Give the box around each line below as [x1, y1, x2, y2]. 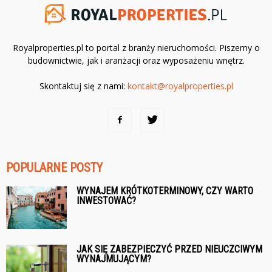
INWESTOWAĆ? [76, 194, 136, 206]
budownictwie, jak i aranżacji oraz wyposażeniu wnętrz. [27, 54, 245, 66]
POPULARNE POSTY [6, 160, 103, 175]
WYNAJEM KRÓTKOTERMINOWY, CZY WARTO [76, 185, 253, 197]
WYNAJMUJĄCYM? [76, 253, 151, 265]
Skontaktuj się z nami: [39, 80, 127, 92]
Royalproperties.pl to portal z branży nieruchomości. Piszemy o [12, 41, 260, 53]
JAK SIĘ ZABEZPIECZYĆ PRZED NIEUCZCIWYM [76, 243, 262, 255]
